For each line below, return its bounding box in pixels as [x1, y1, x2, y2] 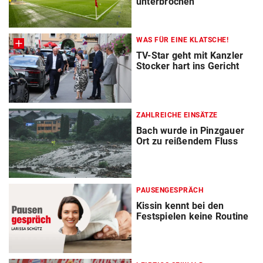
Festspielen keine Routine [136, 211, 249, 222]
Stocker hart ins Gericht [136, 60, 240, 72]
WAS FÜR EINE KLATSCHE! [136, 36, 228, 45]
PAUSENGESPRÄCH [136, 186, 203, 195]
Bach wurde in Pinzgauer [136, 125, 244, 137]
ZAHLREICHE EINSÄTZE [136, 111, 218, 120]
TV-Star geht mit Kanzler [136, 50, 244, 62]
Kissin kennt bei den [136, 200, 224, 212]
